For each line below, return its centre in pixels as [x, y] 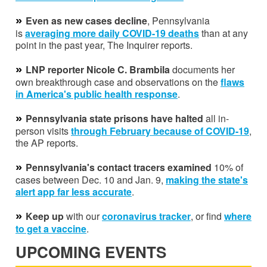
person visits [43, 131]
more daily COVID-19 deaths [136, 33]
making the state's [207, 179]
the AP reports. [47, 142]
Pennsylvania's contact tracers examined [119, 167]
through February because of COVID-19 [160, 131]
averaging [49, 33]
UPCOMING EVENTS [91, 252]
